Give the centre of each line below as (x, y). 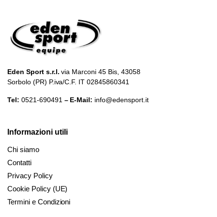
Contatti (19, 162)
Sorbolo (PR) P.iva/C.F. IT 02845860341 (68, 82)
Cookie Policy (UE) (38, 188)
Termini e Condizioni (39, 201)
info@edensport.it (122, 100)
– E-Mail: (78, 100)
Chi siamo (23, 149)
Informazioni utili (38, 132)
